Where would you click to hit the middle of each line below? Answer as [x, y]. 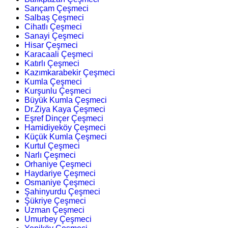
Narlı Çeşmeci [50, 155]
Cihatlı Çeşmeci [53, 27]
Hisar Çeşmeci [51, 45]
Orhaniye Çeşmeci [58, 164]
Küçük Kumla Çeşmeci [66, 137]
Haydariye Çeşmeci [60, 174]
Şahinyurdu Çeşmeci [62, 192]
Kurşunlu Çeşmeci [58, 91]
